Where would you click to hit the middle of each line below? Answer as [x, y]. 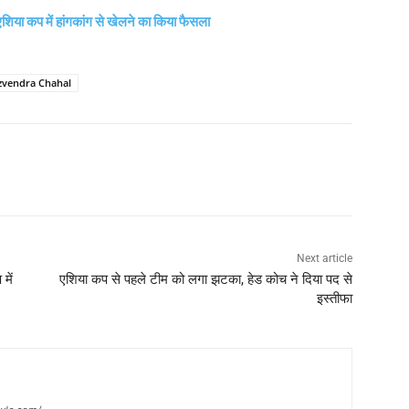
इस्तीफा [334, 298]
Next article [324, 258]
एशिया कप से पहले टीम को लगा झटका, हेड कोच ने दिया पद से [205, 279]
